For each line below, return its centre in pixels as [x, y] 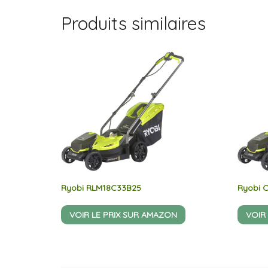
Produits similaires [133, 24]
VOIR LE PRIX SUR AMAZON [123, 215]
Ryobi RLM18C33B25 [101, 188]
